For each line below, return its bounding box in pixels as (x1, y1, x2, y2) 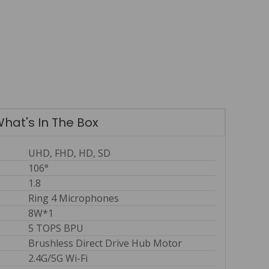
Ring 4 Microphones (28, 192, 119, 205)
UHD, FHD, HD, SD (28, 147, 110, 160)
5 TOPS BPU (28, 222, 83, 235)
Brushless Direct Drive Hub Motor (28, 237, 182, 250)
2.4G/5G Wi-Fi (28, 252, 88, 265)
